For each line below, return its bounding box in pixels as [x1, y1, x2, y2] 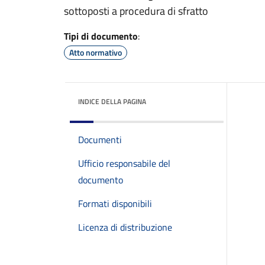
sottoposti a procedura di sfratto [64, 3, 208, 19]
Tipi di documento [64, 29, 138, 43]
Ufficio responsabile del [78, 156, 170, 170]
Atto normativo [69, 46, 122, 59]
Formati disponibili [78, 196, 152, 211]
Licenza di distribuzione [78, 220, 172, 234]
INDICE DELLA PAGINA [78, 96, 146, 107]
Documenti [78, 132, 122, 147]
